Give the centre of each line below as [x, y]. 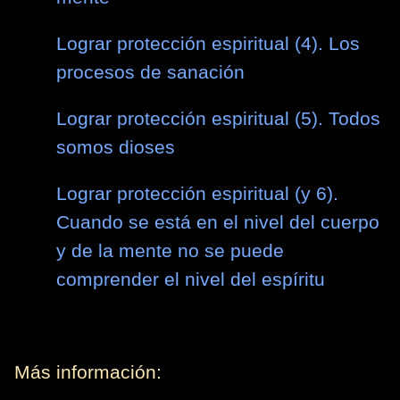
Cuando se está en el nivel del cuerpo [218, 223]
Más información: [88, 373]
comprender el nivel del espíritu [191, 280]
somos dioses [116, 148]
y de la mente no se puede [171, 251]
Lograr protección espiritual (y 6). [198, 194]
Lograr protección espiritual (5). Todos [219, 119]
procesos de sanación [151, 73]
